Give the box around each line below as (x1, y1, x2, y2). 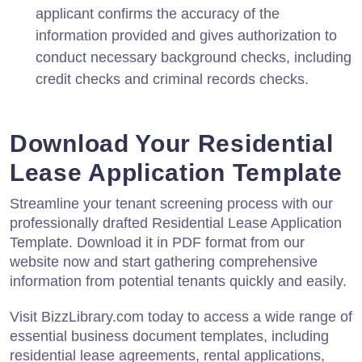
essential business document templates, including (10, 327, 329, 344)
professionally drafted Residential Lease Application (10, 214, 342, 231)
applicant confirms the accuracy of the (36, 5, 280, 22)
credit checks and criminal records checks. (36, 70, 309, 87)
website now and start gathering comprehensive (10, 253, 318, 270)
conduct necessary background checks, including (36, 48, 351, 65)
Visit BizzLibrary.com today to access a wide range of (10, 308, 352, 325)
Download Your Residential (10, 129, 334, 157)
